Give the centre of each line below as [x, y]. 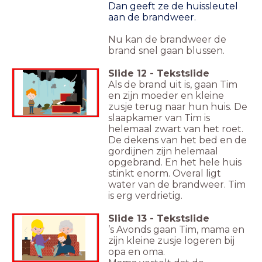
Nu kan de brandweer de [167, 40]
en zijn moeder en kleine [166, 96]
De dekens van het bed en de [177, 140]
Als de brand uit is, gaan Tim [173, 85]
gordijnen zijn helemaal [163, 151]
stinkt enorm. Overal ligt [165, 174]
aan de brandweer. [152, 18]
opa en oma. [137, 252]
